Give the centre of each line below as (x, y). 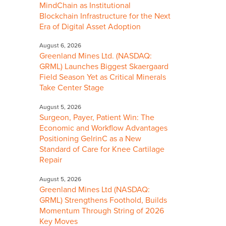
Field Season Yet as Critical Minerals (103, 77)
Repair (51, 160)
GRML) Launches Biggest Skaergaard (104, 67)
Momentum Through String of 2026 (102, 211)
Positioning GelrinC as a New (90, 139)
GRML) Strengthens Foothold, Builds (103, 200)
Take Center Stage (72, 88)
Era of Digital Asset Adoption (90, 26)
